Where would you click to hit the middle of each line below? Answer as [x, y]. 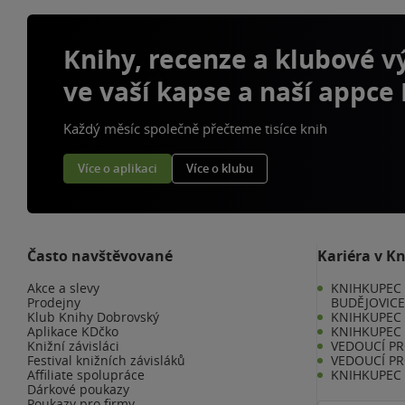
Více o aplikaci [118, 168]
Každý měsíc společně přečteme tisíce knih [195, 128]
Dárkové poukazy [78, 389]
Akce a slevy [63, 287]
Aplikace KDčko [73, 331]
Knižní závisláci [73, 345]
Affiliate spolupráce [86, 374]
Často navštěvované [100, 255]
